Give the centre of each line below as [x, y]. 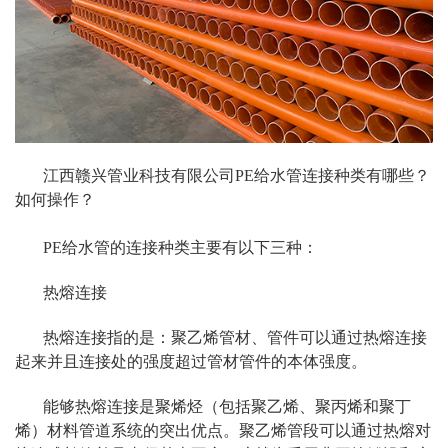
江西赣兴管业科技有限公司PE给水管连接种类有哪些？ [236, 176]
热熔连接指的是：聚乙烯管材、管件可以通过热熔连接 [235, 338]
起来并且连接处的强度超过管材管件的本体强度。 [191, 362]
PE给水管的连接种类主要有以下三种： [180, 248]
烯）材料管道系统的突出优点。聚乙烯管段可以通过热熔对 [223, 431]
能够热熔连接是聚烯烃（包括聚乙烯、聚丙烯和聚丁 [227, 407]
